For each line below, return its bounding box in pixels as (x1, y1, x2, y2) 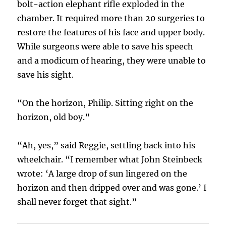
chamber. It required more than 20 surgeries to (17, 13, 205, 24)
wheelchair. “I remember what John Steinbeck (17, 154, 203, 165)
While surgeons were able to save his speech (17, 41, 194, 52)
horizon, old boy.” (17, 112, 90, 123)
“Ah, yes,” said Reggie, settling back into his (17, 140, 196, 151)
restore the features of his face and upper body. (17, 27, 205, 38)
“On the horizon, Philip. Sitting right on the (17, 98, 194, 108)
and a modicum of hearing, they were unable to (17, 55, 206, 66)
